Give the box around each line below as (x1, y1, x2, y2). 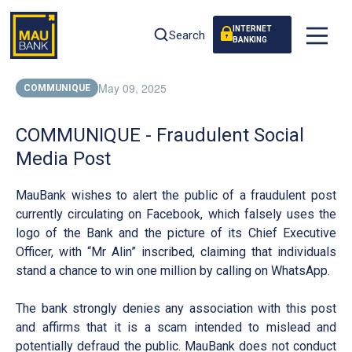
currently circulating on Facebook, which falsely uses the (16, 207, 336, 222)
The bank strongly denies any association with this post (16, 301, 336, 316)
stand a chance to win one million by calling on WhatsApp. (16, 263, 330, 278)
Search (168, 27, 205, 42)
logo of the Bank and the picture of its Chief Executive (16, 225, 336, 240)
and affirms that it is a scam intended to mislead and (16, 320, 336, 335)
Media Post (16, 148, 111, 170)
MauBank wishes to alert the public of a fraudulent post (16, 188, 336, 203)
